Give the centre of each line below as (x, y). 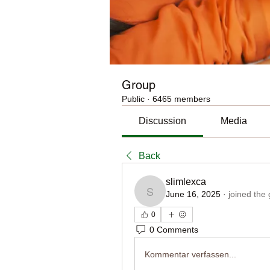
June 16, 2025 (193, 194)
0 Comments (174, 229)
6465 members (181, 99)
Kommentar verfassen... (190, 254)
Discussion (163, 121)
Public (133, 99)
